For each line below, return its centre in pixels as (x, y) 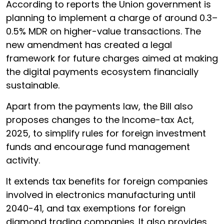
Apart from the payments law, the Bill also (99, 106)
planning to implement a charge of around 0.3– (112, 17)
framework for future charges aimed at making (112, 58)
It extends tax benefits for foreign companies (107, 181)
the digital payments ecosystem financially (102, 71)
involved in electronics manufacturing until (101, 194)
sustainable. (33, 85)
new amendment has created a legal (89, 44)
